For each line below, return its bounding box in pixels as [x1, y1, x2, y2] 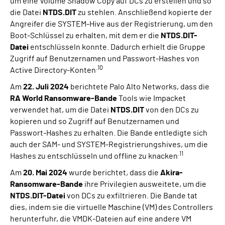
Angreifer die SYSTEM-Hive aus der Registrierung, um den [10, 20, 213, 29]
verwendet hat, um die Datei [10, 106, 110, 115]
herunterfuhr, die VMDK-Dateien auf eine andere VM [10, 215, 191, 223]
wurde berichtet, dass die [67, 169, 160, 177]
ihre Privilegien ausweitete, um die [83, 180, 206, 189]
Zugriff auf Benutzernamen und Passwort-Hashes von [10, 55, 199, 63]
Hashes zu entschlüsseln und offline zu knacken [10, 152, 178, 161]
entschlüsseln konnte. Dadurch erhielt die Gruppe [29, 43, 205, 52]
